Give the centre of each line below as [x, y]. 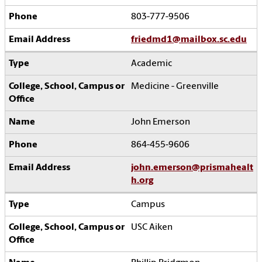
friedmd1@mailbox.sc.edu [189, 40]
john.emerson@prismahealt [192, 168]
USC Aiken [152, 228]
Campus [148, 205]
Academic [152, 64]
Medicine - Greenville [175, 87]
